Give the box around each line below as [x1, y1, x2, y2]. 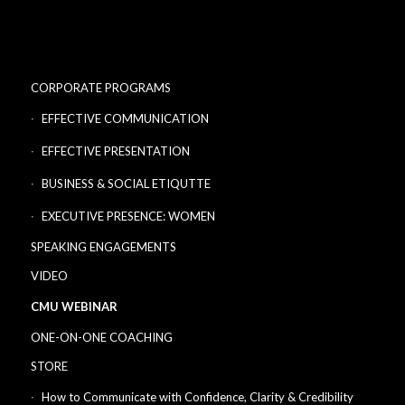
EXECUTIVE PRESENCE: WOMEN [41, 209, 215, 224]
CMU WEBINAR [30, 299, 118, 315]
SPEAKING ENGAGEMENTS [30, 240, 176, 255]
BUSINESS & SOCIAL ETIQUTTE [41, 176, 211, 192]
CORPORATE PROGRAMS [30, 80, 171, 96]
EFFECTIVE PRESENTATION [41, 144, 190, 159]
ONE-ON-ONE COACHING [30, 330, 173, 345]
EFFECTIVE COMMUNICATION [41, 111, 209, 127]
